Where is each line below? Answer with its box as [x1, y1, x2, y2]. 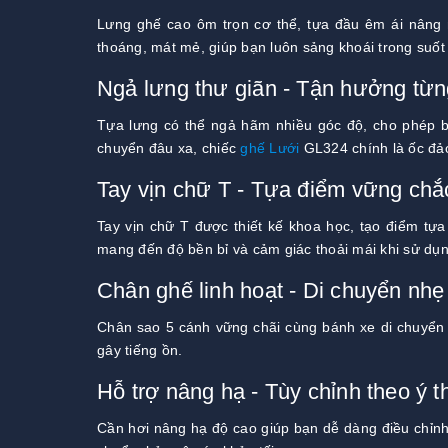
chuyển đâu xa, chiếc [97, 140, 241, 157]
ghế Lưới [240, 140, 300, 157]
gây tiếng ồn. [97, 342, 183, 359]
